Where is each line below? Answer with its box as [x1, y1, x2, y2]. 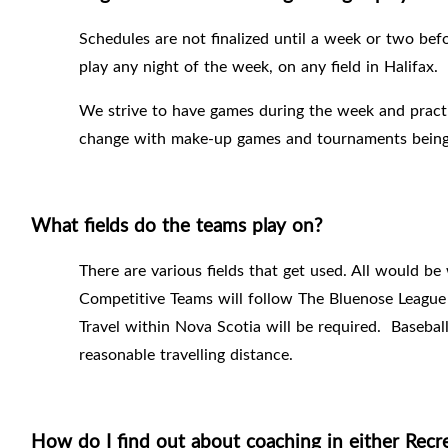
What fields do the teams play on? [31, 212, 323, 238]
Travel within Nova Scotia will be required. [79, 315, 381, 338]
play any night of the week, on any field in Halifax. [79, 55, 438, 78]
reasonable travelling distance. [79, 343, 293, 366]
